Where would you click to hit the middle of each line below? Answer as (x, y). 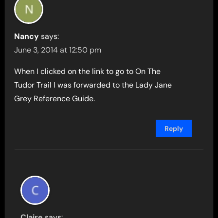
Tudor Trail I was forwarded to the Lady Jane (93, 85)
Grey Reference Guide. (55, 98)
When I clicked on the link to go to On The (88, 71)
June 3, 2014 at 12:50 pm (58, 50)
